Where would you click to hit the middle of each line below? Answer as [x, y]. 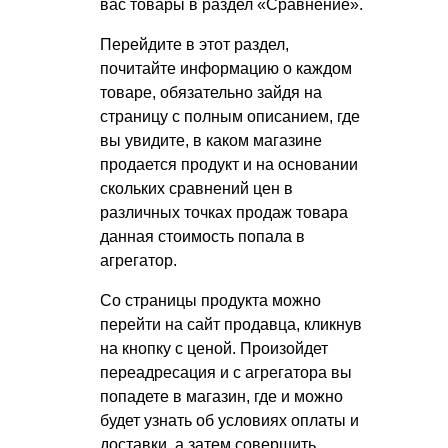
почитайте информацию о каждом [226, 69]
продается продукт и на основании [229, 165]
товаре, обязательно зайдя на [211, 93]
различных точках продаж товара [224, 213]
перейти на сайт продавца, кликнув [231, 325]
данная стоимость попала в [202, 237]
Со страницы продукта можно [210, 301]
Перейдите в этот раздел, [194, 45]
